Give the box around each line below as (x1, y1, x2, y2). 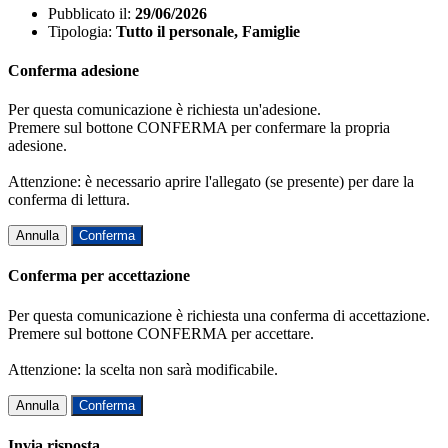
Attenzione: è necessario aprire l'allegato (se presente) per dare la (8, 173, 414, 191)
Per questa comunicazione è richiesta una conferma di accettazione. (8, 306, 430, 324)
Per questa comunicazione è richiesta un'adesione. (8, 101, 321, 119)
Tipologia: (48, 22, 112, 40)
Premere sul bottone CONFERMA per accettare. (8, 324, 314, 342)
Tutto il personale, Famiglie (116, 22, 300, 40)
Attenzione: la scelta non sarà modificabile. (8, 360, 278, 378)
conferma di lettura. (8, 191, 130, 209)
